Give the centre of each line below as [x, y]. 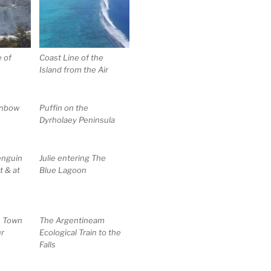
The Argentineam [72, 220]
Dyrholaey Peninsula [77, 120]
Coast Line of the [72, 58]
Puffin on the [64, 108]
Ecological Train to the [80, 233]
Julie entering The [73, 158]
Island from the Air [74, 70]
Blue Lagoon [63, 170]
